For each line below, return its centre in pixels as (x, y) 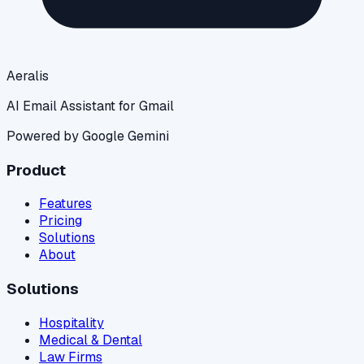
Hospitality (71, 323)
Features (65, 204)
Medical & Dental (91, 340)
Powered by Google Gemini (88, 136)
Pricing (61, 221)
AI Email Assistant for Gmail (90, 106)
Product (36, 170)
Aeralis (28, 76)
